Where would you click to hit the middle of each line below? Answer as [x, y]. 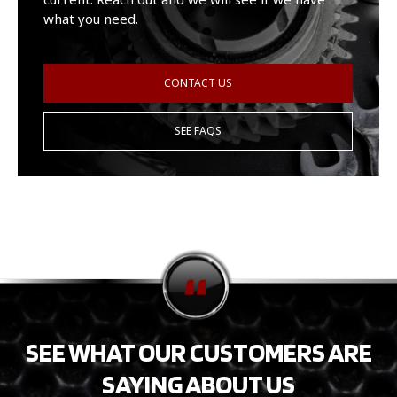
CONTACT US [198, 82]
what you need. [90, 18]
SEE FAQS [198, 130]
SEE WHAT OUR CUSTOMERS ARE [198, 351]
